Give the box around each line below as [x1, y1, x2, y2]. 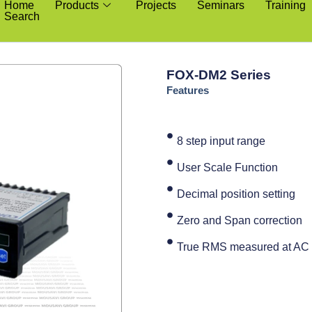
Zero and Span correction [177, 214, 302, 226]
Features [166, 84, 209, 96]
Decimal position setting [177, 187, 295, 200]
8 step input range [177, 134, 265, 147]
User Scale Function [177, 161, 278, 173]
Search [4, 10, 40, 22]
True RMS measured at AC [177, 240, 309, 253]
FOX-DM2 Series [166, 67, 271, 82]
